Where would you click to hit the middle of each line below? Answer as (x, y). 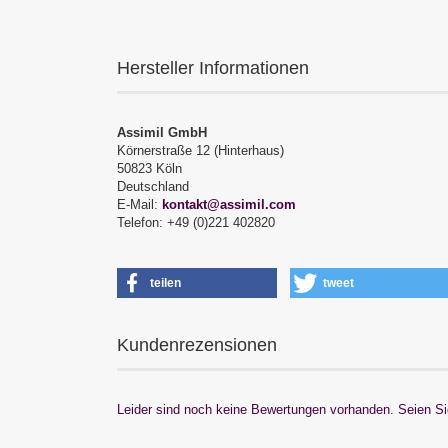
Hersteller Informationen (213, 68)
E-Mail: (139, 204)
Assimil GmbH (162, 132)
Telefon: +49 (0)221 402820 (196, 222)
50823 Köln (149, 168)
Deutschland (153, 186)
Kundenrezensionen (197, 345)
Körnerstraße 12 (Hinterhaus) (200, 150)
